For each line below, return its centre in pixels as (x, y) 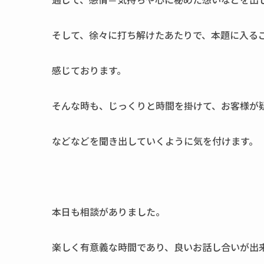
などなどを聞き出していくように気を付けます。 (155, 141)
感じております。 (89, 70)
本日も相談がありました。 (108, 212)
